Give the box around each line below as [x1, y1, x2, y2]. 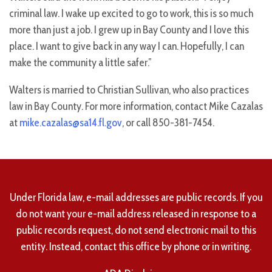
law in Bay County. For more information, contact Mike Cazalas [9, 100, 263, 114]
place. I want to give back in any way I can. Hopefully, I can [9, 39, 244, 53]
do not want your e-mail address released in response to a [16, 207, 256, 221]
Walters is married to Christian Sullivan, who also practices [9, 83, 249, 97]
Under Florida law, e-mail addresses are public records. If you [9, 191, 263, 205]
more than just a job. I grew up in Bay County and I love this [9, 23, 249, 37]
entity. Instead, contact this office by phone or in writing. [21, 240, 251, 254]
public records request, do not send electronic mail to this [16, 223, 256, 237]
